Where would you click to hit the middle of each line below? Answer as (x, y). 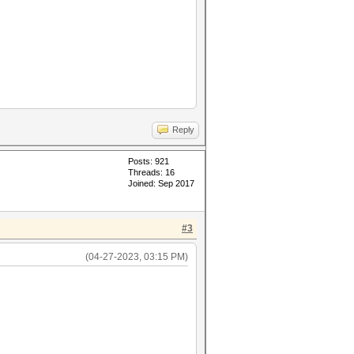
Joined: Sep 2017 (161, 183)
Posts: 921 (149, 161)
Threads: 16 (151, 172)
